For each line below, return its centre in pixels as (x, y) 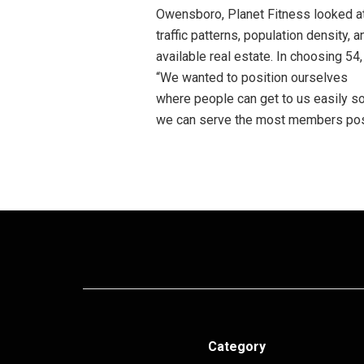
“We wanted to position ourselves (252, 78)
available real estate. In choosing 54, (259, 56)
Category (237, 347)
